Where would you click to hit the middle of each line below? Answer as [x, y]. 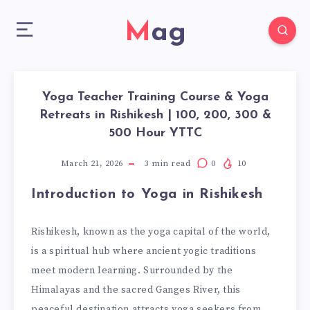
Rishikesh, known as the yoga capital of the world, [151, 231]
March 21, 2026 [92, 164]
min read [170, 164]
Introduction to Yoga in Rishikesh [147, 194]
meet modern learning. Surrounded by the [132, 270]
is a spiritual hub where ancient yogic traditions [144, 251]
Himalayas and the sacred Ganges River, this [136, 290]
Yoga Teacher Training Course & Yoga [155, 97]
